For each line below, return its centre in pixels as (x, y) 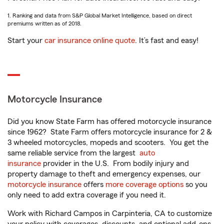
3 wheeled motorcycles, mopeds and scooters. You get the (108, 142)
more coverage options (144, 184)
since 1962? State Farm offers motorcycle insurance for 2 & (110, 132)
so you (195, 184)
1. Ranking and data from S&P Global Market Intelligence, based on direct (100, 15)
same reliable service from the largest (73, 153)
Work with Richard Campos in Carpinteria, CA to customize (110, 213)
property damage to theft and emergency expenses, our (104, 174)
